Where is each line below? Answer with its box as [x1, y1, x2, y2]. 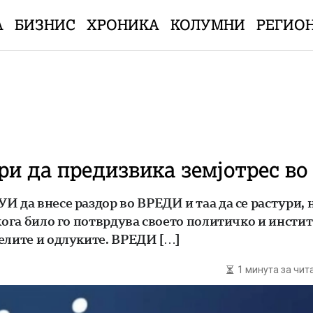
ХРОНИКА [86, 16, 159, 34]
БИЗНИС [14, 16, 75, 34]
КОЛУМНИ [170, 16, 245, 34]
